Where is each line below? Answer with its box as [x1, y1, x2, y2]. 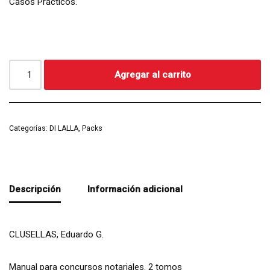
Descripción [9, 184, 61, 195]
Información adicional [87, 184, 183, 195]
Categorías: [9, 124, 49, 133]
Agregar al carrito [114, 69, 191, 80]
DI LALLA [49, 124, 78, 133]
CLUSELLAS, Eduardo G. [9, 228, 104, 240]
